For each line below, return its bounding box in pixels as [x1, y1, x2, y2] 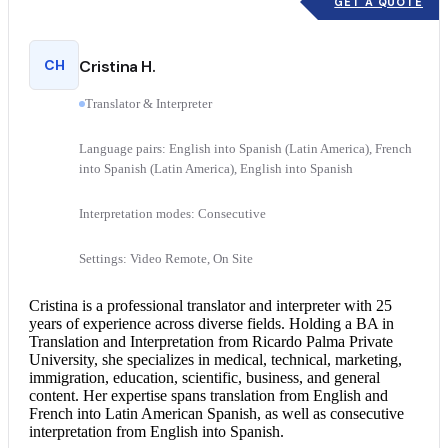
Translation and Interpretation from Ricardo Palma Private [29, 333, 393, 351]
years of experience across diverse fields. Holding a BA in [29, 315, 394, 333]
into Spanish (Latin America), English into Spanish [79, 161, 353, 176]
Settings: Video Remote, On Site [79, 251, 253, 266]
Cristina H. [79, 55, 156, 77]
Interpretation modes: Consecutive [79, 206, 266, 221]
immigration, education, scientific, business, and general [29, 369, 380, 387]
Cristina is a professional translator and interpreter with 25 [29, 297, 392, 315]
